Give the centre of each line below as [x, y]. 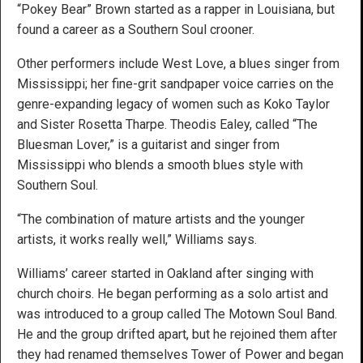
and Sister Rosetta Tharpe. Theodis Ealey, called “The [167, 124]
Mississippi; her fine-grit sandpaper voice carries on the [175, 83]
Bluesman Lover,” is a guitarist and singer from [148, 144]
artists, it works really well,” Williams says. [137, 239]
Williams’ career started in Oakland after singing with [165, 273]
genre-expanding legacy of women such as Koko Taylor [173, 104]
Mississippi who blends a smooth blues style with [160, 164]
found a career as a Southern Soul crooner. [136, 29]
